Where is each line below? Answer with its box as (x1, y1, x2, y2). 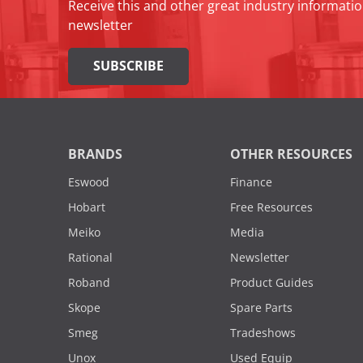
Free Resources (230, 201, 313, 215)
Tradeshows (230, 327, 296, 340)
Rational (68, 251, 113, 265)
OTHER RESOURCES (230, 147, 352, 162)
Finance (230, 176, 272, 190)
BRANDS (68, 147, 122, 162)
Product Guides (230, 276, 314, 290)
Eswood (68, 176, 109, 190)
